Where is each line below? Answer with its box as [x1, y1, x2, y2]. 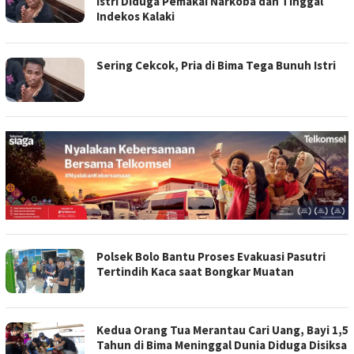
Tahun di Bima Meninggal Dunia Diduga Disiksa [96, 337, 347, 352]
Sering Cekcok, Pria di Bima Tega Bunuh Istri [96, 57, 336, 73]
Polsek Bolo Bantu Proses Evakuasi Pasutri [96, 248, 326, 264]
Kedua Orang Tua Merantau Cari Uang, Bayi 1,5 [96, 322, 348, 337]
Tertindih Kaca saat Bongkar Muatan [96, 263, 294, 279]
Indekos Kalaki [96, 8, 175, 24]
